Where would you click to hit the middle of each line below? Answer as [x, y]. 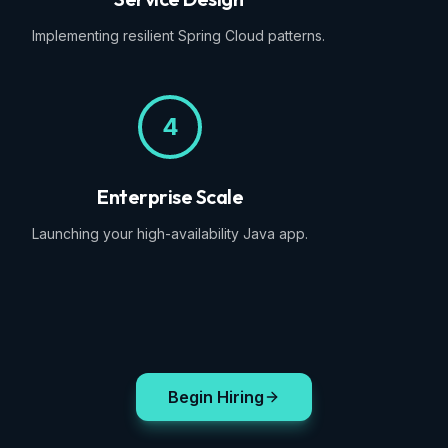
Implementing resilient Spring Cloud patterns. [178, 35]
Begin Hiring [216, 397]
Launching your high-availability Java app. [170, 233]
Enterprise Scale [170, 196]
